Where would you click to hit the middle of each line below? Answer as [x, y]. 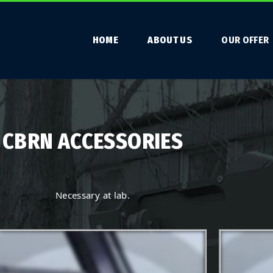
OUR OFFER [245, 40]
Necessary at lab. [93, 195]
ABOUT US [170, 40]
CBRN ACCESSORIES [93, 141]
